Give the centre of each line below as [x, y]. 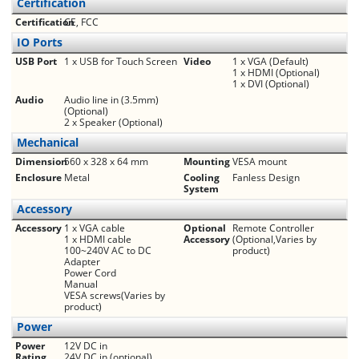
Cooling [202, 177]
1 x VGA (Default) [270, 61]
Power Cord [90, 272]
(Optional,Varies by [274, 239]
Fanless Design [266, 177]
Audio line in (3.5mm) [111, 99]
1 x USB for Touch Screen [121, 61]
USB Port [36, 61]
